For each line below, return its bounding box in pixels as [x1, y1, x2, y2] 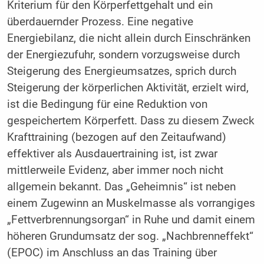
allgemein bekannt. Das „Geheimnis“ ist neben [6, 180, 236, 194]
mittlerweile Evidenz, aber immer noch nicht [6, 164, 223, 177]
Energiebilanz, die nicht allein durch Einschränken [6, 32, 250, 45]
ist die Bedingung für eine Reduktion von [6, 98, 207, 111]
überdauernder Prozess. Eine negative [6, 15, 193, 29]
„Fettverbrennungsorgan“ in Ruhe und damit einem [6, 213, 255, 227]
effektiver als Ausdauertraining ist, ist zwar [6, 147, 217, 161]
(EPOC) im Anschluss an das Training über [6, 246, 217, 260]
